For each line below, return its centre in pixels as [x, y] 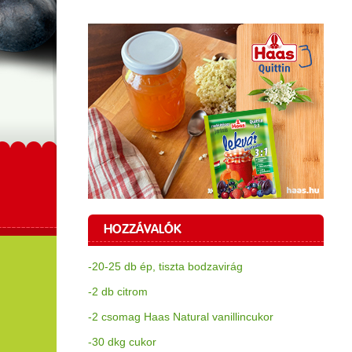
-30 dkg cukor [122, 342]
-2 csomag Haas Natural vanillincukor [181, 317]
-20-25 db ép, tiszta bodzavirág [165, 266]
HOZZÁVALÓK [143, 229]
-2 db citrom [118, 291]
